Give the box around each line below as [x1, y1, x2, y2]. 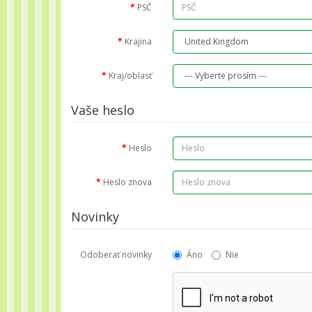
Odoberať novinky [80, 248, 153, 260]
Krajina [125, 35, 153, 47]
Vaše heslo [71, 101, 134, 118]
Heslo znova [103, 175, 153, 188]
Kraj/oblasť [109, 69, 153, 81]
